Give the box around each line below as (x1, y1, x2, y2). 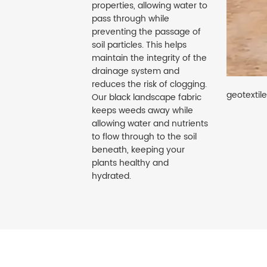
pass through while (92, 12, 169, 26)
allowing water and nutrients (92, 117, 208, 131)
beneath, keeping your (92, 143, 185, 157)
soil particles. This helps (92, 38, 187, 52)
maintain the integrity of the (92, 51, 207, 66)
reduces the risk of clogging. (92, 77, 207, 92)
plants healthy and (92, 156, 169, 170)
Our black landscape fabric (92, 91, 201, 105)
